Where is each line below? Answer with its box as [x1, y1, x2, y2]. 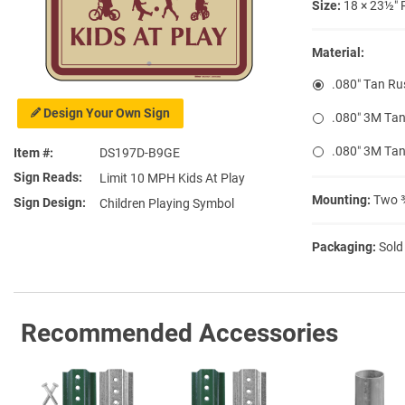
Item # [14, 146, 50, 161]
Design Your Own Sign [43, 105, 171, 120]
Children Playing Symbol [99, 196, 234, 212]
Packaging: [312, 239, 376, 254]
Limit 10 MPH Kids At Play [99, 171, 245, 186]
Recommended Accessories [21, 317, 338, 348]
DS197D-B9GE [99, 146, 180, 161]
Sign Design [14, 195, 82, 211]
